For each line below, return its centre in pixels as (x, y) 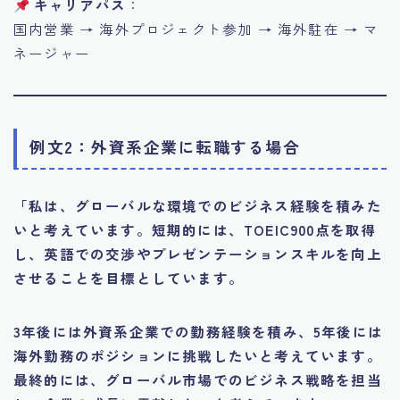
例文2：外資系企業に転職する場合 (165, 147)
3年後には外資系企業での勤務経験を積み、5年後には (199, 332)
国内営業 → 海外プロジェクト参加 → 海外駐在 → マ (196, 29)
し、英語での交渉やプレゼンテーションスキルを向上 (198, 254)
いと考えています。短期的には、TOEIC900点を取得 (195, 230)
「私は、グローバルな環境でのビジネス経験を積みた (198, 206)
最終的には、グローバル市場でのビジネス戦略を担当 (198, 380)
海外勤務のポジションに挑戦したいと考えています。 (198, 356)
